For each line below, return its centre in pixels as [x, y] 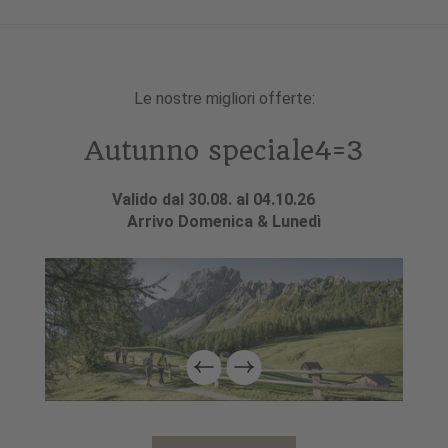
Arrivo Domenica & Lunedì [223, 222]
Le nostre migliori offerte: [224, 99]
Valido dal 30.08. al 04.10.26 [224, 200]
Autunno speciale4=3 [224, 151]
